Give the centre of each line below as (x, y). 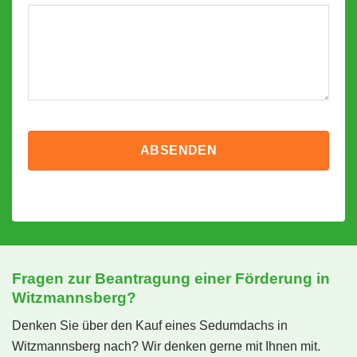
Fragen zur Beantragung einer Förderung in (171, 279)
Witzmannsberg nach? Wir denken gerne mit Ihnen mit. (166, 347)
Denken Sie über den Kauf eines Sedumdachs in (150, 326)
